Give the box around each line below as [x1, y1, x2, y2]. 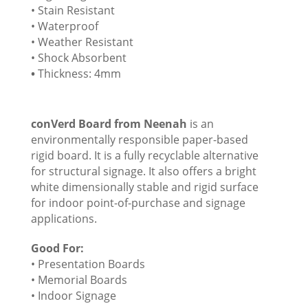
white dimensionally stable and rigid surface [30, 179, 258, 195]
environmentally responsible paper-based [30, 132, 248, 148]
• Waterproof [30, 19, 98, 34]
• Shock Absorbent [30, 50, 126, 66]
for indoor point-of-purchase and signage [30, 195, 245, 211]
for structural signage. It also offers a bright [30, 164, 256, 179]
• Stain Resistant [30, 3, 115, 19]
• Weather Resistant [30, 34, 133, 50]
